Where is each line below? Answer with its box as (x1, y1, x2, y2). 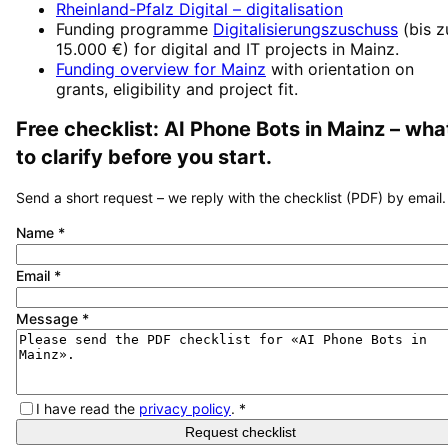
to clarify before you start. (16, 145, 272, 170)
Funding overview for (56, 58, 221, 79)
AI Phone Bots (164, 117, 300, 142)
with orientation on (271, 58, 414, 79)
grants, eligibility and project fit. (56, 78, 298, 99)
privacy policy (139, 399, 231, 417)
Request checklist (184, 423, 296, 440)
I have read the (36, 399, 135, 417)
